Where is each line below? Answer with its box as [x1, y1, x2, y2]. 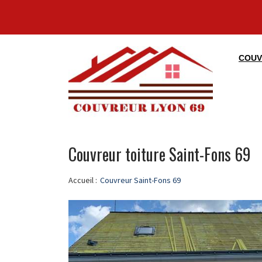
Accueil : [68, 175, 97, 185]
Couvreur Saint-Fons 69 [100, 175, 181, 185]
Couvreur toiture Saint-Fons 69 [68, 142, 251, 166]
